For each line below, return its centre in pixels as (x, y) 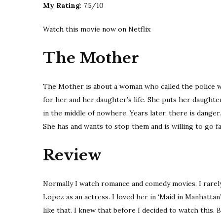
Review (72, 155)
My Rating (61, 6)
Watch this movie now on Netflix (97, 29)
